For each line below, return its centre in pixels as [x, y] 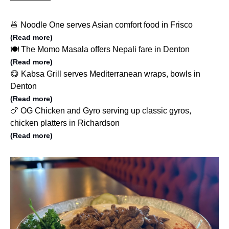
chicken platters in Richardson [65, 123]
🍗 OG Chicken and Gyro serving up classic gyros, [101, 111]
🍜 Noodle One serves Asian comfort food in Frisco [101, 25]
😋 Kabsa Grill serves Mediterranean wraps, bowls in [105, 74]
